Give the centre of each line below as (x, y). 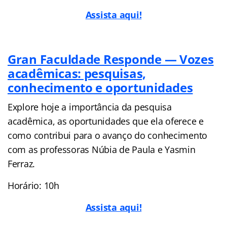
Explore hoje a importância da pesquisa (90, 107)
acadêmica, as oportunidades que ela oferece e (106, 121)
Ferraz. (22, 163)
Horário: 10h (33, 185)
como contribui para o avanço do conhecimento (108, 135)
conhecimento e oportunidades (100, 87)
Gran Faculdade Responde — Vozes (111, 59)
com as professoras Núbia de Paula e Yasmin (102, 149)
